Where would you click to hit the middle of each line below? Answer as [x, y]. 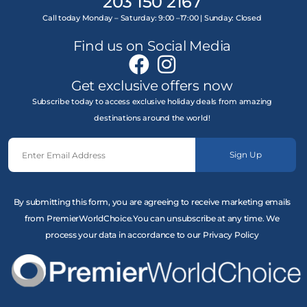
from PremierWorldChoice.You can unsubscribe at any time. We [152, 219]
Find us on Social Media [152, 46]
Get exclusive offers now [152, 86]
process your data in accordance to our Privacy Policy [152, 235]
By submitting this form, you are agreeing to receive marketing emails [152, 202]
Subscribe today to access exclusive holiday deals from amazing [152, 102]
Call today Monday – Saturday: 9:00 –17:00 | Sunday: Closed [152, 19]
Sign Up [245, 155]
